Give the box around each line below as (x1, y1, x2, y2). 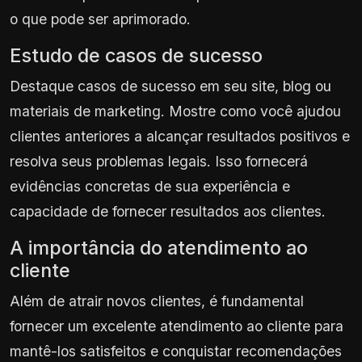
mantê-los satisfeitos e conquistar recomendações (10, 342, 342, 360)
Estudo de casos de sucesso (10, 43, 263, 67)
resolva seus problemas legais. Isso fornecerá (10, 152, 308, 170)
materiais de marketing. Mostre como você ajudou (10, 102, 341, 120)
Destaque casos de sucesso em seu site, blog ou (10, 77, 331, 95)
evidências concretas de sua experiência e (10, 177, 290, 195)
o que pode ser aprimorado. (10, 10, 191, 27)
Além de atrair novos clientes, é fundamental (10, 292, 304, 309)
